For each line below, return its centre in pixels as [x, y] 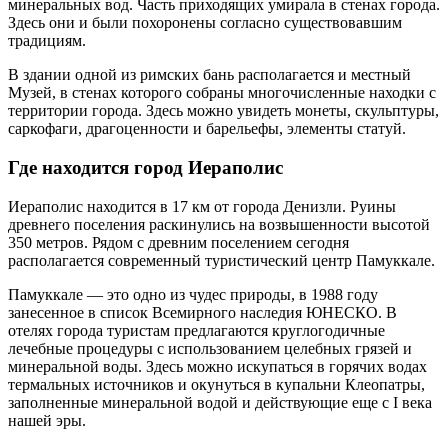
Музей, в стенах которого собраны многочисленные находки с [222, 93]
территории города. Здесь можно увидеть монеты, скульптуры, [223, 111]
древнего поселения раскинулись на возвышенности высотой [219, 224]
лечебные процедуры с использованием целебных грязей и [210, 348]
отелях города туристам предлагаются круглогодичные [196, 330]
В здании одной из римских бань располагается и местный [209, 75]
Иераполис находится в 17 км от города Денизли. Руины [202, 206]
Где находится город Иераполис [145, 168]
